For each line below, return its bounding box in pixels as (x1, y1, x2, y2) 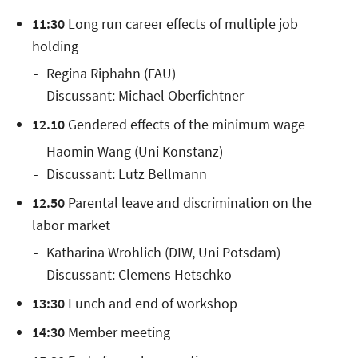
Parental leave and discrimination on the (65, 193, 312, 213)
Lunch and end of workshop (65, 294, 237, 313)
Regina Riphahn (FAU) (46, 64, 176, 83)
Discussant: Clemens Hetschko (46, 265, 232, 284)
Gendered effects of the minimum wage (65, 115, 305, 134)
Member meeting (65, 323, 170, 342)
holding (32, 37, 78, 56)
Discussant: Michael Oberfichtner (46, 86, 244, 105)
